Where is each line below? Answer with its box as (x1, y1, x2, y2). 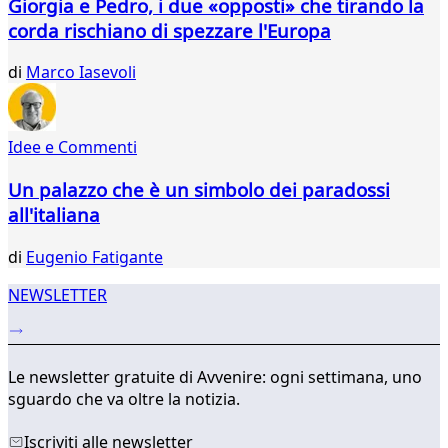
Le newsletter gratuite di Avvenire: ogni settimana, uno (8, 366, 422, 389)
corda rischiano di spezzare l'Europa (8, 17, 331, 43)
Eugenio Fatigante (26, 245, 163, 268)
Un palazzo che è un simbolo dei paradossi (8, 177, 390, 203)
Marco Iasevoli (26, 61, 136, 84)
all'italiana (8, 202, 100, 228)
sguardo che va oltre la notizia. (8, 388, 240, 411)
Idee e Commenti (8, 136, 137, 159)
